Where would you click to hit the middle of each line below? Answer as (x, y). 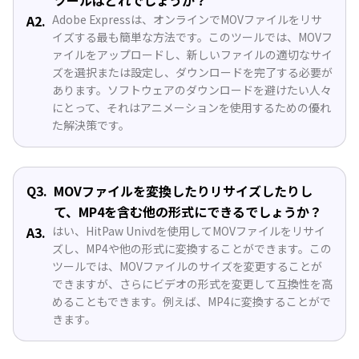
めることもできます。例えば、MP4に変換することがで (192, 301)
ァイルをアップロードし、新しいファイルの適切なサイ (192, 54)
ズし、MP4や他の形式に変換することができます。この (192, 248)
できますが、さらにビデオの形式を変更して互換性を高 (192, 283)
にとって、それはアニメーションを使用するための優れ (192, 107)
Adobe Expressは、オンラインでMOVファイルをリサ (187, 19)
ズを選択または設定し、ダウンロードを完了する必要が (192, 72)
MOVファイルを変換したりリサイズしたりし (183, 190)
